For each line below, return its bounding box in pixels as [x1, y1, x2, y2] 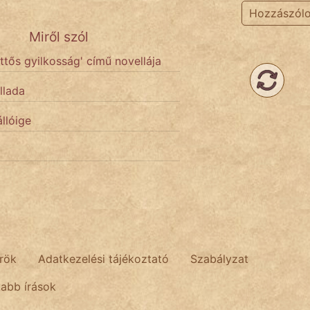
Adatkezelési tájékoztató [38, 252, 169, 266]
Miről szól [29, 28, 89, 46]
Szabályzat [190, 252, 248, 266]
